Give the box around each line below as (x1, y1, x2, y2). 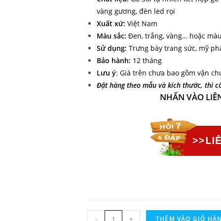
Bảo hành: (97, 56, 131, 65)
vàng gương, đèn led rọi (97, 6, 175, 16)
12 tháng (131, 56, 162, 65)
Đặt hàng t (97, 80, 129, 90)
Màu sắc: (97, 31, 126, 40)
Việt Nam (125, 19, 157, 28)
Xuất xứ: (97, 19, 125, 28)
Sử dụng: (97, 43, 127, 53)
